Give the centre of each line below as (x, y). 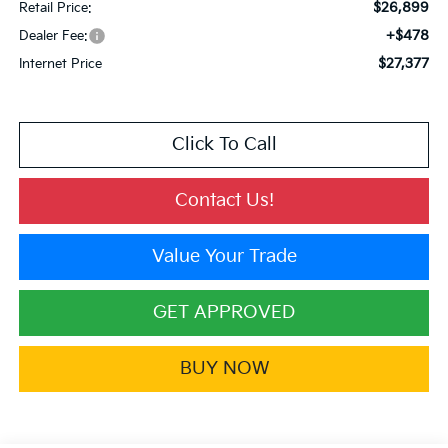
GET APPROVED (224, 312)
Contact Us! (224, 200)
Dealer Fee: (53, 35)
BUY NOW (224, 368)
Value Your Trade (224, 256)
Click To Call (224, 144)
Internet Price (60, 63)
